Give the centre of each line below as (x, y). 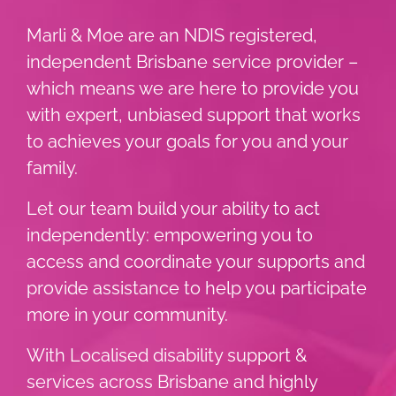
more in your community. (127, 314)
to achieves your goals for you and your (187, 141)
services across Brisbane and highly (172, 381)
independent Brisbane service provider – (192, 61)
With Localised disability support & (167, 355)
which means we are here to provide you (193, 88)
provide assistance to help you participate (197, 288)
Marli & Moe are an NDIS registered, (172, 35)
